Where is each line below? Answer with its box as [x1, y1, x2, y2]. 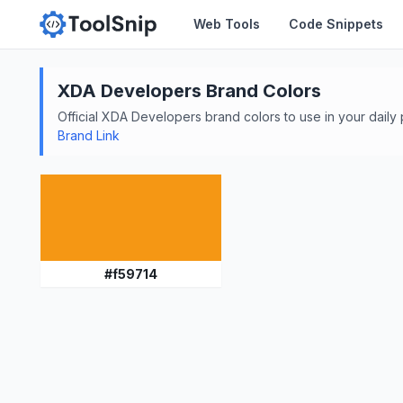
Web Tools [193, 16, 261, 32]
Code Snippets [289, 16, 384, 32]
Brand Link [58, 127, 120, 143]
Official [58, 108, 102, 124]
